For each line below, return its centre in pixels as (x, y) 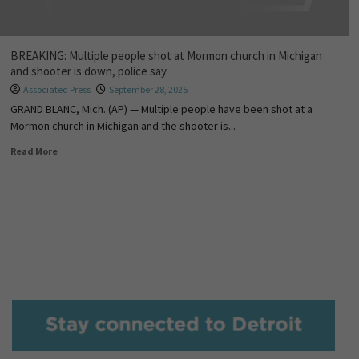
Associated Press (56, 89)
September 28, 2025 (148, 89)
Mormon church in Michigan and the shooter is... (123, 126)
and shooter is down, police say (88, 71)
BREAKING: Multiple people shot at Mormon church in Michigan (166, 56)
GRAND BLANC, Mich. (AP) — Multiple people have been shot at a (161, 109)
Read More (34, 151)
